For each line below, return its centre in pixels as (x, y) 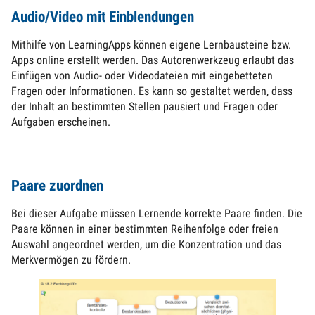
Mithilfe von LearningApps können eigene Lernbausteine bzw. (151, 45)
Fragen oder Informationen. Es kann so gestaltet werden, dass (152, 91)
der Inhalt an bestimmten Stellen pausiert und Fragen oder (144, 107)
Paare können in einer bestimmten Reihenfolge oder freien (145, 229)
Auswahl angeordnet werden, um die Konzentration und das (146, 245)
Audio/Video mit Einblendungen (103, 17)
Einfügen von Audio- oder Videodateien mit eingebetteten (142, 76)
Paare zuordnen (57, 186)
